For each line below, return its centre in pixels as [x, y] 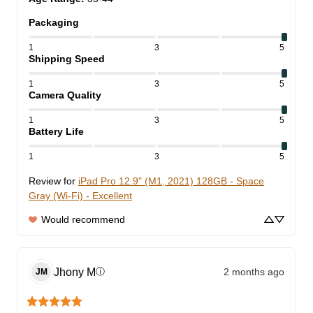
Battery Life [56, 132]
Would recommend [83, 220]
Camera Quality [65, 95]
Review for [52, 181]
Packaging [54, 23]
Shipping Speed [67, 59]
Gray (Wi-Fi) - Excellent [80, 196]
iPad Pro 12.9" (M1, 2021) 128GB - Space [171, 181]
